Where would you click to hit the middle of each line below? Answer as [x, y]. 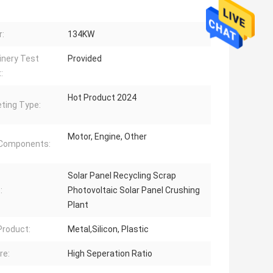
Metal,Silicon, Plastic [108, 229]
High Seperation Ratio [110, 254]
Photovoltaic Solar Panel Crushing [134, 190]
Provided [85, 59]
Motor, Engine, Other [107, 137]
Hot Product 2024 [102, 98]
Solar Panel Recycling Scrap [122, 176]
